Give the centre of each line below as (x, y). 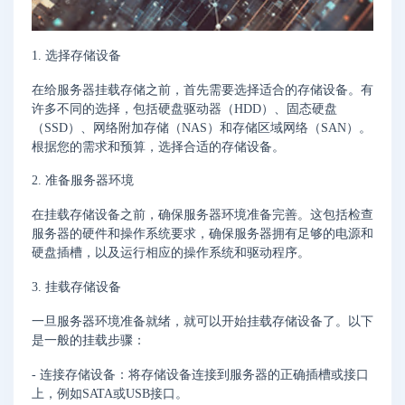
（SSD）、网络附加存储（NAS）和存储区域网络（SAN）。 (202, 127)
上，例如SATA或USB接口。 (110, 393)
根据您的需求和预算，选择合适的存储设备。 (158, 146)
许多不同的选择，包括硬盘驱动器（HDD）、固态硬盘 (184, 108)
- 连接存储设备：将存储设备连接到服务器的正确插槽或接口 (200, 374)
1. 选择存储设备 (76, 55)
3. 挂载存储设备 (76, 287)
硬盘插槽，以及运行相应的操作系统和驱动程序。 (171, 253)
